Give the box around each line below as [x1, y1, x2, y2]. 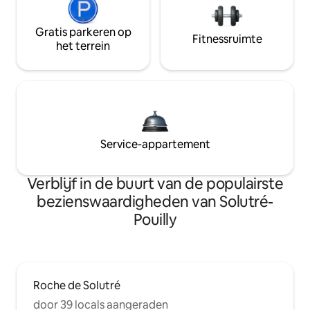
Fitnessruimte [192, 32, 262, 47]
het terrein [56, 39, 110, 54]
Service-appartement [100, 137, 210, 152]
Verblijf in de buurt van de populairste [26, 174, 284, 194]
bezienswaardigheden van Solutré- [37, 192, 273, 212]
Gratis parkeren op [35, 25, 131, 40]
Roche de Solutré [33, 278, 120, 293]
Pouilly [133, 210, 177, 230]
